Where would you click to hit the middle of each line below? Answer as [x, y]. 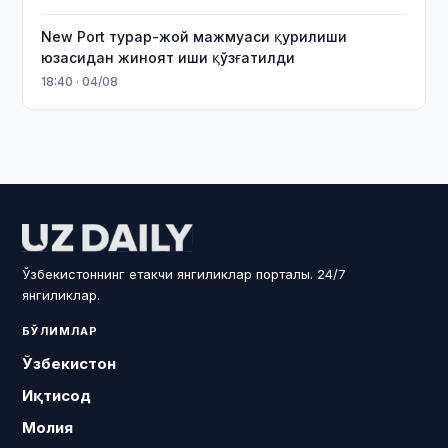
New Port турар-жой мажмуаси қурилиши [194, 36]
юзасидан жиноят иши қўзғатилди [168, 57]
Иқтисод [57, 395]
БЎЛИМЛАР [60, 331]
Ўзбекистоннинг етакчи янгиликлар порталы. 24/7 [184, 274]
